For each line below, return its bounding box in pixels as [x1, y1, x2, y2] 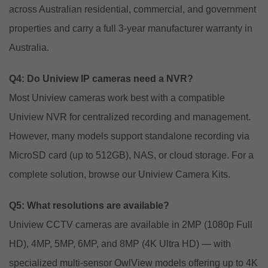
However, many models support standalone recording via [9, 130, 249, 141]
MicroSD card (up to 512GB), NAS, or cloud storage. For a [9, 150, 254, 160]
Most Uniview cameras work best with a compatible [9, 92, 225, 103]
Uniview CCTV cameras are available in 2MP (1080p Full [9, 219, 252, 230]
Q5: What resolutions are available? [9, 200, 169, 211]
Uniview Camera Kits [138, 169, 228, 179]
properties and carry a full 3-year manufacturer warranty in [9, 23, 252, 33]
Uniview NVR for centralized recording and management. [9, 111, 251, 122]
